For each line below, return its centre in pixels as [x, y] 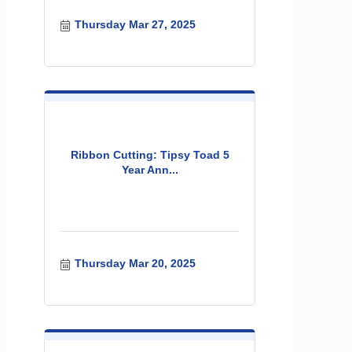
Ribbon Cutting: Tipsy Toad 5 [150, 155]
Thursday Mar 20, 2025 [135, 264]
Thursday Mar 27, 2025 [135, 25]
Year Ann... [150, 170]
